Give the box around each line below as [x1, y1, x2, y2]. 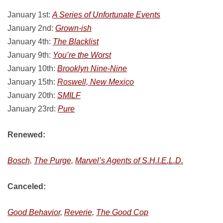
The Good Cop [96, 208, 148, 217]
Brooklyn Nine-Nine [57, 64, 127, 73]
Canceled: [7, 182, 46, 191]
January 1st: [7, 10, 52, 19]
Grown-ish [55, 24, 92, 32]
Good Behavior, [7, 208, 62, 217]
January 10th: [7, 64, 57, 73]
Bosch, [7, 156, 32, 165]
